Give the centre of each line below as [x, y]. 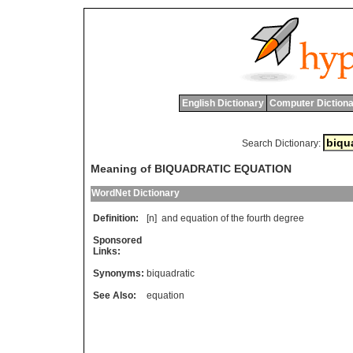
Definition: [116, 219]
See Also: [115, 296]
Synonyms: [119, 274]
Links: [107, 252]
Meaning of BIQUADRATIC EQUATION [191, 169]
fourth [259, 219]
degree [289, 219]
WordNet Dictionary [136, 193]
